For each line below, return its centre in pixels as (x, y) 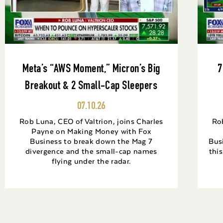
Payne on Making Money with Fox (91, 131)
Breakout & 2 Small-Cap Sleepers (91, 87)
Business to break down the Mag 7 (91, 141)
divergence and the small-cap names (91, 151)
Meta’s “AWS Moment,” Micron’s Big (91, 70)
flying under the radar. (91, 161)
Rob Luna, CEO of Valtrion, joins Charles (91, 121)
